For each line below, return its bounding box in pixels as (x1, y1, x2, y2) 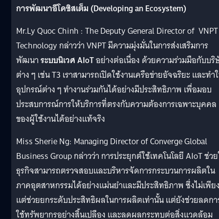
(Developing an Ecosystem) (88, 1, 186, 16)
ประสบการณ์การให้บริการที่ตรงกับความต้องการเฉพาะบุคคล (16, 97, 217, 111)
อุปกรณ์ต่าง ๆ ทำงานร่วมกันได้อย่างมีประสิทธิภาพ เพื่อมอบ (16, 82, 212, 97)
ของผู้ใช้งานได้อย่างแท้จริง (16, 111, 105, 126)
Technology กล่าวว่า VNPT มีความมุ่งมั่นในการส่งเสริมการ (16, 38, 208, 53)
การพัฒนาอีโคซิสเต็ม (16, 1, 88, 16)
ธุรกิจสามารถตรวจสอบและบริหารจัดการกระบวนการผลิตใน (16, 163, 215, 178)
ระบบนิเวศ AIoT (41, 53, 96, 67)
